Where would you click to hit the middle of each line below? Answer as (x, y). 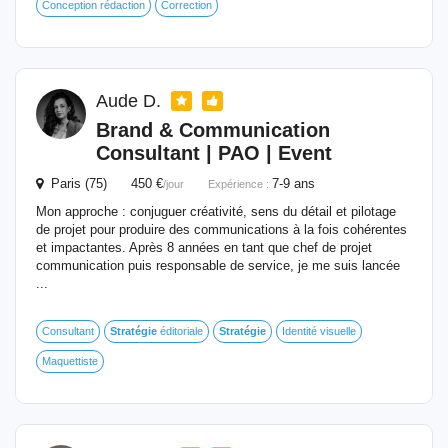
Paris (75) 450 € (103, 183)
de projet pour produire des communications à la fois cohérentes (221, 229)
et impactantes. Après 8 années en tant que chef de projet (204, 247)
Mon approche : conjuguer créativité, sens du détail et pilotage (216, 211)
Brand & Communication (213, 130)
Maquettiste (70, 361)
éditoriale (180, 331)
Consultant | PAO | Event (214, 153)
